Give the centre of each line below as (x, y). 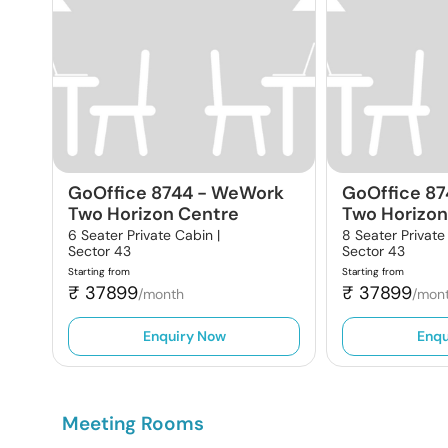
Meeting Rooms (133, 423)
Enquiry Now (184, 336)
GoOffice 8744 (130, 193)
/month (161, 294)
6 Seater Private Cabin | (144, 235)
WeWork (247, 193)
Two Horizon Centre (153, 214)
